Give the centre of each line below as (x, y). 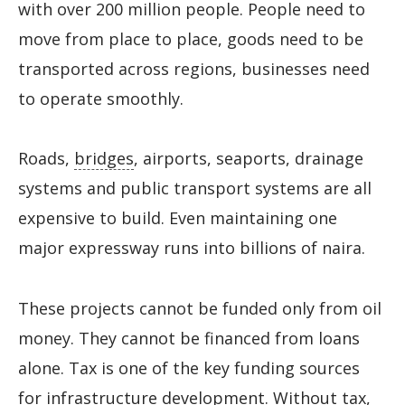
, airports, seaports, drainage (249, 159)
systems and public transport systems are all (195, 188)
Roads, (46, 159)
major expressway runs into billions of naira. (192, 248)
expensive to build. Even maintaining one (178, 218)
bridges (104, 159)
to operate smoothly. (101, 98)
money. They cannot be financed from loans (189, 338)
